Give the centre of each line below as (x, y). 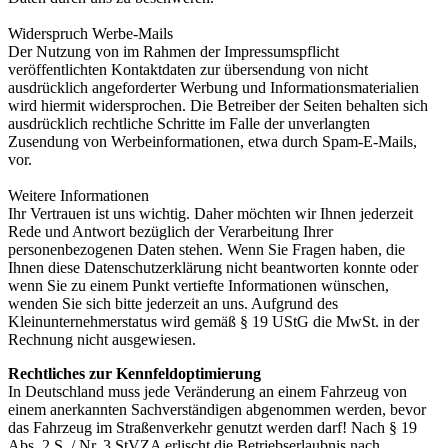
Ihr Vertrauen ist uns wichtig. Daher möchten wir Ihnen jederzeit (210, 214)
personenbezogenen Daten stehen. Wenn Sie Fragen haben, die (206, 250)
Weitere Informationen (78, 196)
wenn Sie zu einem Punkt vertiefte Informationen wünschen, (198, 286)
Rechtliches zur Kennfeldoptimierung (134, 374)
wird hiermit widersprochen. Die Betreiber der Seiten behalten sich (218, 106)
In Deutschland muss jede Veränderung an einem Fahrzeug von (207, 392)
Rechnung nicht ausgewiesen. (102, 340)
